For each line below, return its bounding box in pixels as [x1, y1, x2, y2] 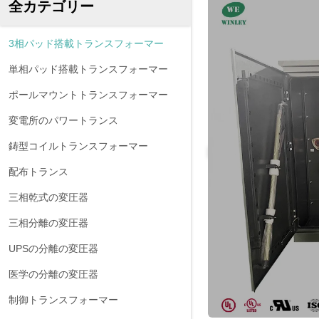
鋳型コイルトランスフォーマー [9, 140, 148, 152]
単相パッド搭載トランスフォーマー [9, 63, 168, 75]
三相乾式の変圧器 [9, 192, 88, 203]
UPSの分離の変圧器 [9, 243, 98, 254]
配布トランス [9, 166, 68, 177]
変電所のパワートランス [9, 115, 118, 126]
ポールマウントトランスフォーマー [9, 89, 168, 100]
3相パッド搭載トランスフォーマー [9, 38, 164, 49]
